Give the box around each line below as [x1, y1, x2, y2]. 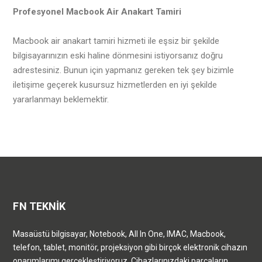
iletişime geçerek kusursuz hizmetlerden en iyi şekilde [13, 79, 218, 90]
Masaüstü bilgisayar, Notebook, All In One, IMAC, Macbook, [13, 229, 226, 239]
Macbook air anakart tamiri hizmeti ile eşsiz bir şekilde [13, 35, 220, 46]
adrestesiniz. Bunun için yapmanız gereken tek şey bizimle [13, 64, 235, 75]
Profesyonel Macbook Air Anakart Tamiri [13, 6, 182, 17]
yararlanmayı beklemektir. [13, 94, 109, 105]
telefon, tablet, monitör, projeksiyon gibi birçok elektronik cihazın [13, 242, 248, 252]
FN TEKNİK [13, 199, 66, 212]
